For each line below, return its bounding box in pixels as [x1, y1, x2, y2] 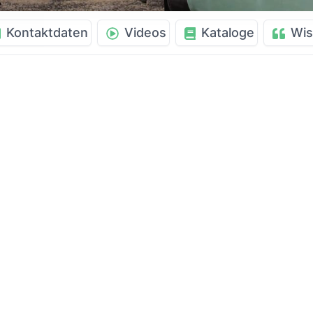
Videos [124, 25, 166, 40]
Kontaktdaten [6, 25, 88, 40]
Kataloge [201, 25, 254, 40]
